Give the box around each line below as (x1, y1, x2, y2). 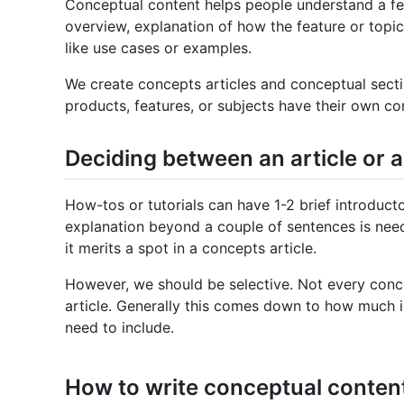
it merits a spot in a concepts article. (65, 239, 317, 258)
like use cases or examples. (65, 39, 252, 57)
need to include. (65, 318, 174, 337)
